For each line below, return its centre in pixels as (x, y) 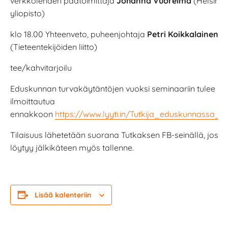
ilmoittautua (33, 101)
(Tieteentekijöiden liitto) (54, 47)
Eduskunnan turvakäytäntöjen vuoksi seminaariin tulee (113, 88)
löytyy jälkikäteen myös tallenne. (72, 147)
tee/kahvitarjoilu (41, 67)
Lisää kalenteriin (63, 195)
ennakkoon (33, 114)
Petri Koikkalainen (183, 34)
